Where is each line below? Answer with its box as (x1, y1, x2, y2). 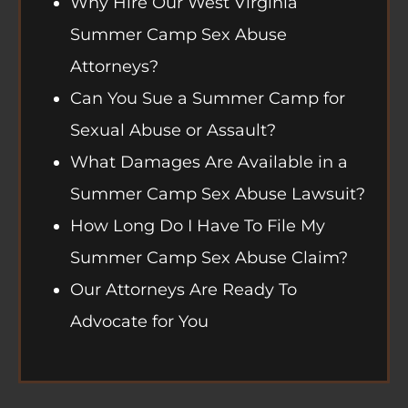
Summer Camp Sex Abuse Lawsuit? (70, 183, 365, 204)
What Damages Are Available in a (70, 151, 348, 172)
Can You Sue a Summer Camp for (70, 87, 345, 108)
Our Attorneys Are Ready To (70, 279, 297, 300)
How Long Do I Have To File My (70, 215, 325, 236)
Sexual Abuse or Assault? (70, 119, 276, 140)
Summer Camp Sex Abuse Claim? (70, 247, 348, 268)
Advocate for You (70, 311, 209, 331)
